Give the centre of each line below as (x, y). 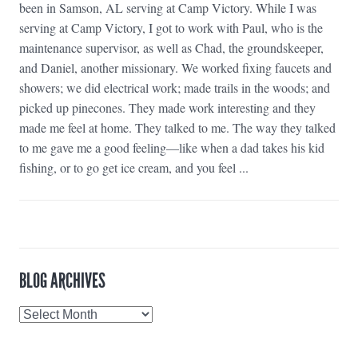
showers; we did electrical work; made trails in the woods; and (175, 88)
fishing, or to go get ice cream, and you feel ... (134, 168)
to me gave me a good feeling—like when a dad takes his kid (172, 148)
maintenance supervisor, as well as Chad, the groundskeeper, (171, 48)
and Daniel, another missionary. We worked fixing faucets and (175, 68)
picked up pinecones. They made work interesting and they (167, 108)
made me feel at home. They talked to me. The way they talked (177, 128)
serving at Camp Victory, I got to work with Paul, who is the (171, 28)
